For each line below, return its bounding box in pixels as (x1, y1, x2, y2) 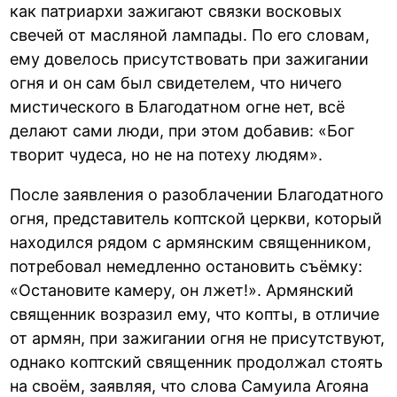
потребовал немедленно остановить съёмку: (10, 256, 363, 276)
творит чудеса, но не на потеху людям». (10, 144, 323, 164)
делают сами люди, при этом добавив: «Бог (10, 121, 355, 140)
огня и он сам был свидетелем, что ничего (10, 73, 343, 92)
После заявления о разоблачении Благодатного (10, 184, 385, 204)
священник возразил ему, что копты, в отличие (10, 304, 380, 323)
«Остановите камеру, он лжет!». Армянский (10, 280, 354, 300)
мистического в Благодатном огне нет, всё (10, 97, 346, 116)
